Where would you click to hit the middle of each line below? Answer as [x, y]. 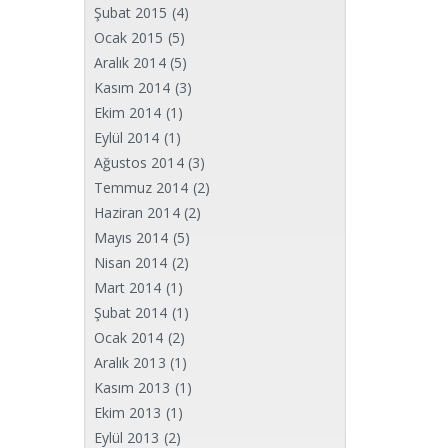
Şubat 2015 [130, 12]
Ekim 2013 [127, 412]
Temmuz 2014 [141, 187]
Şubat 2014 [130, 312]
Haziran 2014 [136, 212]
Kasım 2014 [132, 87]
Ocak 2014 [128, 337]
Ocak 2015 [128, 37]
